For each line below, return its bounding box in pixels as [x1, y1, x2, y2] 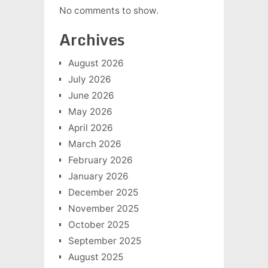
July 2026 [68, 73, 111, 85]
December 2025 [68, 186, 138, 198]
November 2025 [68, 202, 139, 214]
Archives [59, 26, 125, 52]
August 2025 [68, 251, 123, 263]
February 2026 [68, 154, 133, 166]
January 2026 [68, 170, 129, 182]
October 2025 [68, 218, 129, 230]
